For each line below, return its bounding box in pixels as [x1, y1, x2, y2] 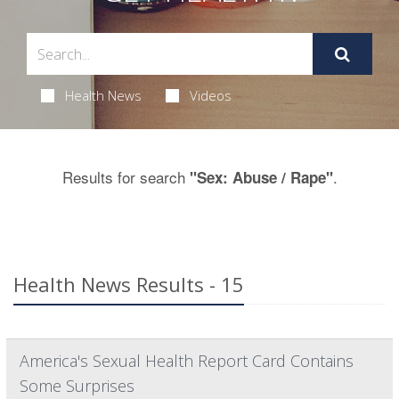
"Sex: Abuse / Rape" [189, 167, 333, 188]
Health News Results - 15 [13, 271, 244, 297]
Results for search [61, 166, 190, 188]
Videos [189, 86, 232, 104]
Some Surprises [20, 375, 134, 396]
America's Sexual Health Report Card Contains [20, 350, 354, 371]
